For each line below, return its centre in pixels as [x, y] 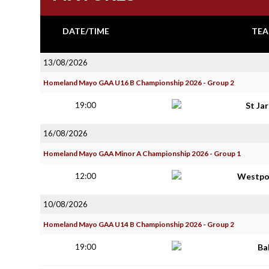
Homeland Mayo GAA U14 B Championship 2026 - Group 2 [139, 224]
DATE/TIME [86, 31]
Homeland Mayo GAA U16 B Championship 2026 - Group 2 [139, 83]
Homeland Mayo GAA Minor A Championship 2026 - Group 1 [142, 153]
